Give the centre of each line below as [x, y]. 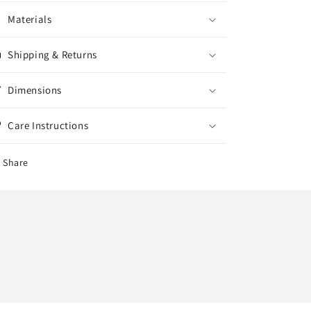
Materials [30, 19]
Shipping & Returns [52, 55]
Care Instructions [48, 126]
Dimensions [35, 90]
